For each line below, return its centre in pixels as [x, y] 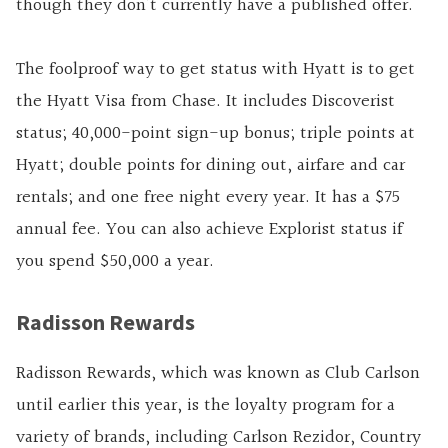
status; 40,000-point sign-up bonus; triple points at [215, 134]
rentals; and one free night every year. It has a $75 [208, 198]
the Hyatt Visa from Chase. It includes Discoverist [205, 102]
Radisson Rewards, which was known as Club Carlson [218, 374]
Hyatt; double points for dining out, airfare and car [210, 166]
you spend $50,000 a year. [115, 262]
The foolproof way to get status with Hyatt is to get [215, 70]
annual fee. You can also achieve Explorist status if [209, 230]
